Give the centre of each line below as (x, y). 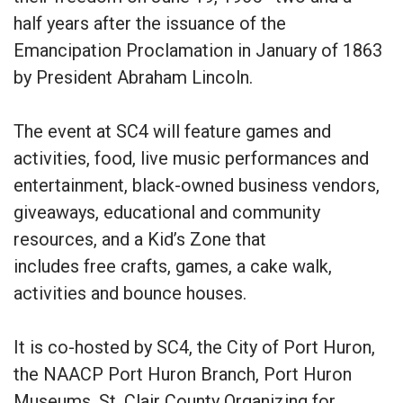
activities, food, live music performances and (191, 158)
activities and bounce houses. (130, 293)
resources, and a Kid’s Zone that (140, 239)
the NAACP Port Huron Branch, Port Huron (183, 374)
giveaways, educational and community (167, 212)
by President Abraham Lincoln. (133, 77)
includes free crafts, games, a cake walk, (173, 266)
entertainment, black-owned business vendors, (197, 185)
